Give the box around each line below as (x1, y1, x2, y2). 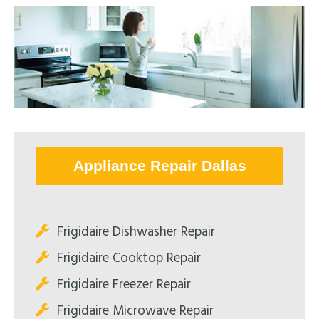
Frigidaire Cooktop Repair (57, 247, 201, 269)
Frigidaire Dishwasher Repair (57, 221, 215, 243)
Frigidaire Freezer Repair (57, 273, 191, 296)
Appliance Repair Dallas (73, 157, 246, 174)
